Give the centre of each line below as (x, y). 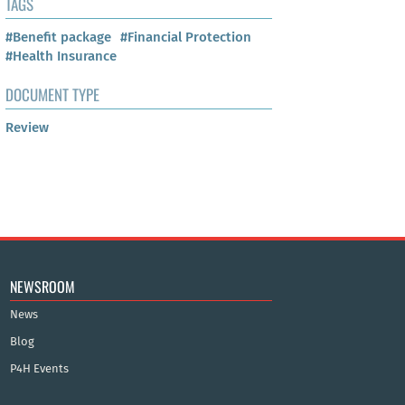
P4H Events (39, 368)
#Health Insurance (61, 57)
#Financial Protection (186, 38)
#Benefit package (58, 38)
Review (27, 128)
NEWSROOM (42, 286)
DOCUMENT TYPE (52, 95)
